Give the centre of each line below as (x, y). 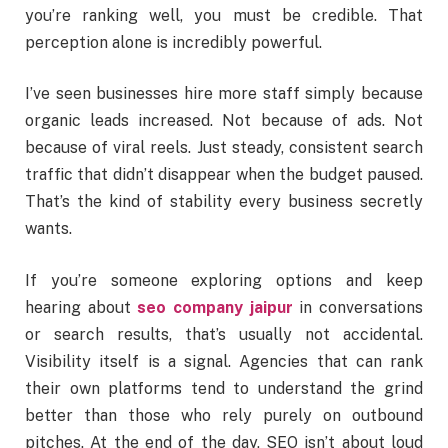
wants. (48, 229)
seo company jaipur (215, 308)
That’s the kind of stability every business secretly (224, 202)
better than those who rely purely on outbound (224, 416)
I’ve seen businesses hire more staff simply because (224, 94)
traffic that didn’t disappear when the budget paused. (224, 175)
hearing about (78, 308)
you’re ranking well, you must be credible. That (224, 15)
